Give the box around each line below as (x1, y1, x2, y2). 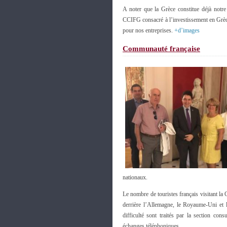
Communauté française (123, 45, 200, 53)
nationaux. (123, 174, 147, 181)
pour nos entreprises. (123, 27, 174, 34)
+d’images (174, 27, 200, 34)
